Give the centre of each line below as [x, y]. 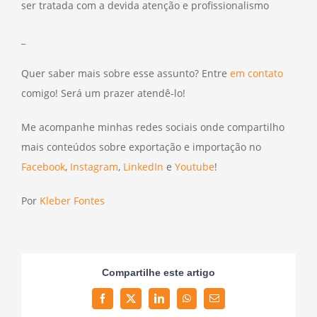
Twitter [144, 302]
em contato [257, 73]
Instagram [94, 166]
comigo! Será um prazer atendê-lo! [103, 93]
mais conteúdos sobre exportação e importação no [141, 146]
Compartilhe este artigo [158, 273]
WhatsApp [207, 302]
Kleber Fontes [72, 200]
